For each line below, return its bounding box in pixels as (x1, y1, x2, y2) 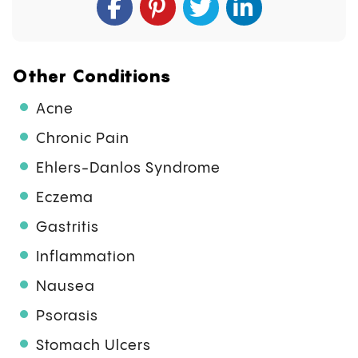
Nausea (36, 279, 95, 295)
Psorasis (36, 308, 98, 324)
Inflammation (36, 249, 136, 265)
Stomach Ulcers (36, 338, 151, 354)
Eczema (36, 190, 93, 206)
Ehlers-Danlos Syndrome (36, 161, 221, 177)
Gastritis (36, 220, 99, 236)
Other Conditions (12, 66, 172, 87)
